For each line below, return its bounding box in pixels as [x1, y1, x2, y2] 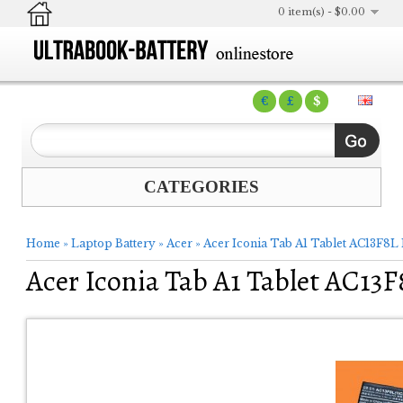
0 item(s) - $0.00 [278, 5, 365, 18]
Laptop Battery [71, 237, 156, 250]
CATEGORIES [144, 177, 259, 196]
